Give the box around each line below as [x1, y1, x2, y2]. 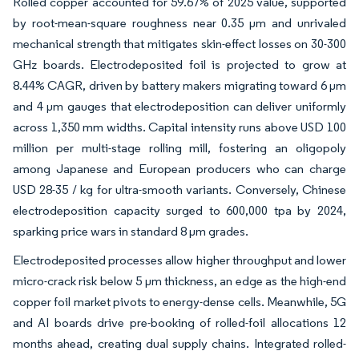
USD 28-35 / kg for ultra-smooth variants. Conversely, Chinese [13, 182, 346, 197]
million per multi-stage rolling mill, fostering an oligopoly [13, 140, 346, 155]
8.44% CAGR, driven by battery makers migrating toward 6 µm [13, 78, 346, 93]
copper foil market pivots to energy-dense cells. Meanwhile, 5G [13, 294, 346, 309]
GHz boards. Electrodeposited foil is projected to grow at [13, 57, 346, 72]
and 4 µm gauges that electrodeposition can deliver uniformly [13, 99, 346, 114]
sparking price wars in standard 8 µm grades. [13, 224, 248, 239]
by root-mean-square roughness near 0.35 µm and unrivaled [13, 15, 346, 30]
